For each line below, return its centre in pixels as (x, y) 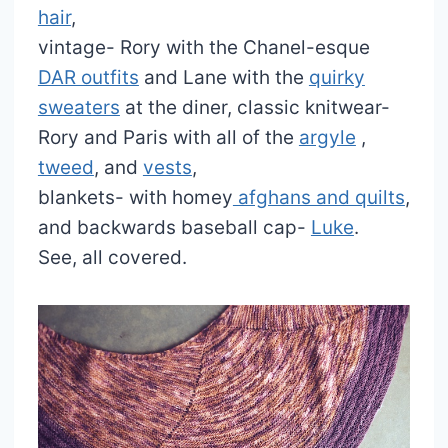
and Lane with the (223, 77)
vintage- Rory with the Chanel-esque (203, 47)
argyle (327, 137)
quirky (336, 77)
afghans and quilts (318, 197)
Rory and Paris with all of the (168, 137)
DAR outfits (88, 77)
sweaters (78, 107)
